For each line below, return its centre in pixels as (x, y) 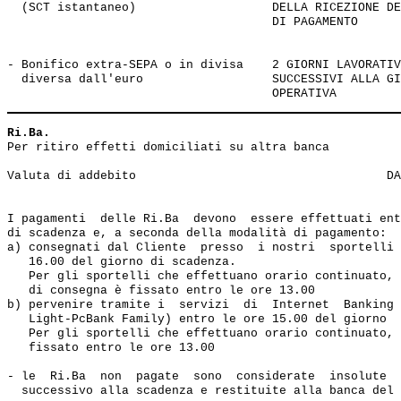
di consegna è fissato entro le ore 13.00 (165, 290)
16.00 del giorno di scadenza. (122, 262)
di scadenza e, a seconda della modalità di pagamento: (197, 233)
